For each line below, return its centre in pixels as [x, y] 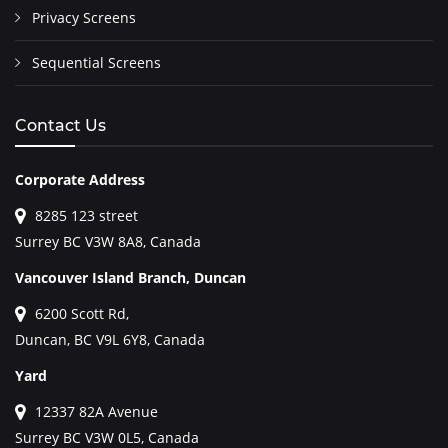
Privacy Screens [84, 17]
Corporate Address [80, 179]
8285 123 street [84, 215]
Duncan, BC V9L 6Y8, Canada [110, 339]
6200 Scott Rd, [80, 313]
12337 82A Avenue [94, 411]
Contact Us [60, 125]
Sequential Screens [96, 62]
